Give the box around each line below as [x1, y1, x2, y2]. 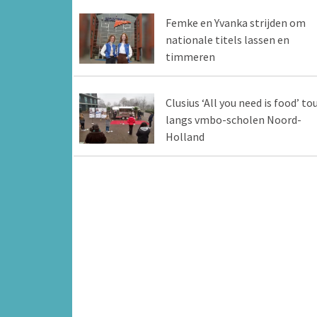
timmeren [165, 50, 215, 64]
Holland [165, 129, 204, 144]
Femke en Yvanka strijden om [165, 16, 306, 30]
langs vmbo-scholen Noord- [165, 113, 301, 127]
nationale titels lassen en [165, 33, 289, 47]
